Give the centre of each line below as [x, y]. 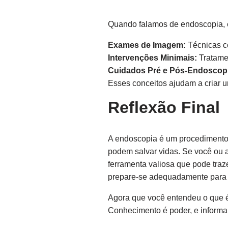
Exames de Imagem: [147, 45]
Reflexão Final [164, 107]
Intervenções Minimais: [152, 58]
